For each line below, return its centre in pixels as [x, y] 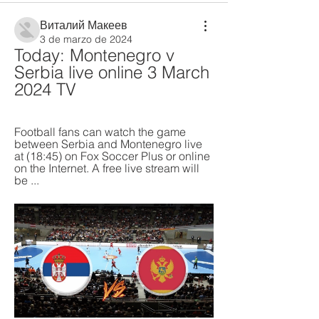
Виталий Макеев [84, 25]
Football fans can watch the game [100, 132]
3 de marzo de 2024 [86, 39]
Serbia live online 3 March [112, 72]
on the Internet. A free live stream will [107, 168]
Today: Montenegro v [94, 55]
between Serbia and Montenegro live [108, 144]
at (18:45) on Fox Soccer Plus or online [112, 156]
